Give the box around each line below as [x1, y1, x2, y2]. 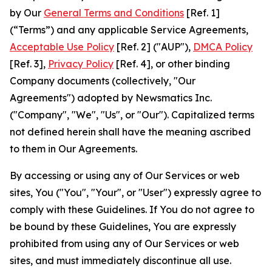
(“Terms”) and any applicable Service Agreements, [10, 24, 248, 36]
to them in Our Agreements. [10, 143, 137, 155]
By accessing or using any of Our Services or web [10, 169, 240, 182]
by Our [10, 7, 44, 19]
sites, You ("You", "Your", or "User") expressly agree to [10, 186, 261, 199]
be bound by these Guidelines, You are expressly [10, 220, 236, 233]
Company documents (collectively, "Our [10, 75, 195, 87]
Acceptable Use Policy [10, 41, 114, 53]
